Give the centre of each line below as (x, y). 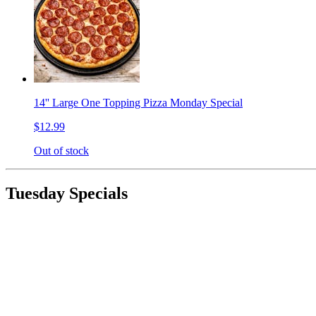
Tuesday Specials (67, 193)
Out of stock (61, 151)
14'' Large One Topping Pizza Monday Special (138, 103)
